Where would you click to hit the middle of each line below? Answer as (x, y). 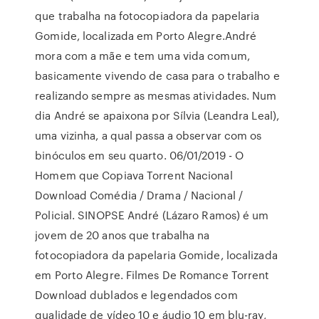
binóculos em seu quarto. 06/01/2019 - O (140, 155)
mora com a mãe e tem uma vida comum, (142, 56)
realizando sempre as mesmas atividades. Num (156, 95)
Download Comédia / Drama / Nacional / (139, 195)
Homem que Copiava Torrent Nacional (134, 175)
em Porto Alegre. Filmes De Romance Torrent (152, 275)
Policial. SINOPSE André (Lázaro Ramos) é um (152, 215)
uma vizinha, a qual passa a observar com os (148, 135)
